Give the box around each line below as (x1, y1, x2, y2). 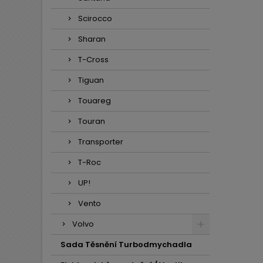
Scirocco (78, 13, 112, 24)
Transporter (78, 136, 123, 147)
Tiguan (78, 75, 104, 86)
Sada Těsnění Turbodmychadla (60, 239, 192, 250)
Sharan (78, 33, 106, 45)
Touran (78, 116, 105, 127)
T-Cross (78, 54, 109, 65)
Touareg (78, 95, 111, 106)
